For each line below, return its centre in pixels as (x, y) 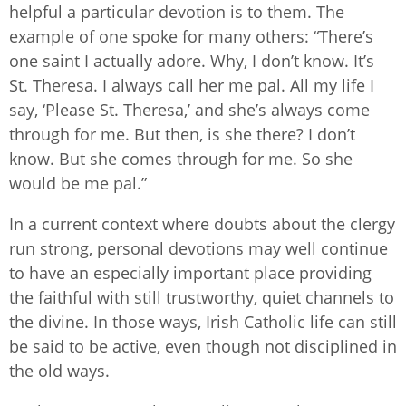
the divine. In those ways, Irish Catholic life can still (203, 321)
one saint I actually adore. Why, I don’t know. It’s (192, 60)
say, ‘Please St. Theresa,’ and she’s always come (189, 109)
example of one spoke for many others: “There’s (191, 36)
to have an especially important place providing (190, 272)
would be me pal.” (78, 183)
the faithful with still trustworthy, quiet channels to (202, 297)
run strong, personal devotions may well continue (198, 248)
